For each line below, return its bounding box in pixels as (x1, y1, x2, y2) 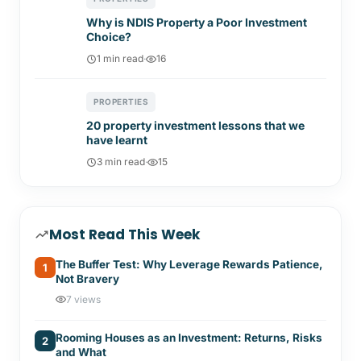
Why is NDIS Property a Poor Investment (86, 15, 307, 29)
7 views (66, 293, 101, 305)
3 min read (97, 156, 145, 168)
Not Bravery (56, 272, 119, 285)
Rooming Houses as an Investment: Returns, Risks (56, 331, 322, 344)
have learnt (86, 133, 147, 147)
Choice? (86, 30, 131, 44)
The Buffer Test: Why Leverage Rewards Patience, (56, 258, 323, 271)
